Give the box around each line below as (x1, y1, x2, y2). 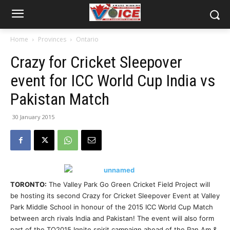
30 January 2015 (12, 113, 54, 121)
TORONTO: (10, 180, 47, 188)
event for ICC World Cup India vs (10, 71, 215, 90)
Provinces (38, 35, 66, 44)
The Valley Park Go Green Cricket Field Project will (47, 180, 210, 188)
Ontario (76, 35, 99, 44)
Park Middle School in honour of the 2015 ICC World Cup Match (10, 203, 213, 211)
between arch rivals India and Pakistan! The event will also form (10, 214, 214, 222)
